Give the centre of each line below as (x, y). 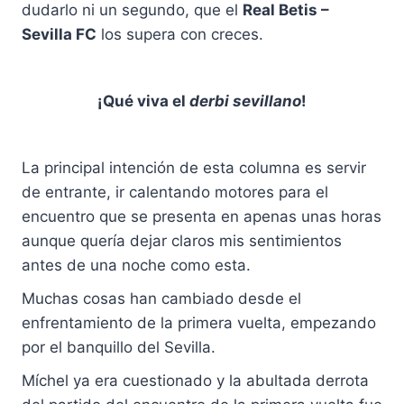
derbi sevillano (245, 101)
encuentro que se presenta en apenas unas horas (202, 217)
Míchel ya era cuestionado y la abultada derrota (195, 381)
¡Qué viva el (143, 101)
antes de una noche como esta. (136, 266)
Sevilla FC (59, 35)
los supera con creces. (180, 35)
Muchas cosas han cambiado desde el (161, 299)
